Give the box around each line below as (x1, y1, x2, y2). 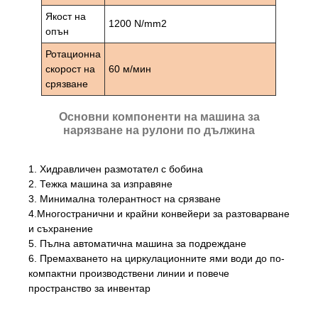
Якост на (45, 10, 87, 22)
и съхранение (28, 222, 93, 234)
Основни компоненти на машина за (58, 110, 260, 123)
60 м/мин (109, 62, 152, 75)
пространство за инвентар (28, 282, 150, 294)
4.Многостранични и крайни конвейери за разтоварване (28, 207, 290, 219)
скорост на (45, 62, 96, 75)
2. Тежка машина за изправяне (28, 177, 172, 190)
